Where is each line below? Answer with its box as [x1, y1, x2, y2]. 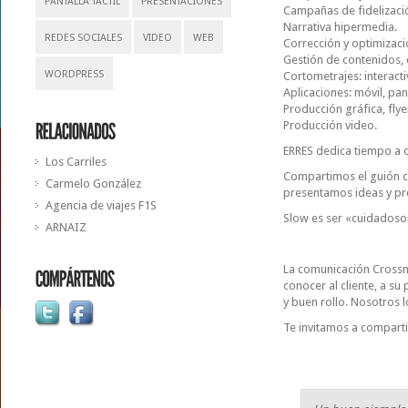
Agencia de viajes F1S [45, 199, 157, 212]
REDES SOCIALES [44, 32, 122, 44]
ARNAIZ [45, 220, 87, 234]
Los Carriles [45, 155, 107, 168]
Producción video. [282, 118, 377, 132]
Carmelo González [45, 177, 141, 190]
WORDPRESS [44, 68, 104, 80]
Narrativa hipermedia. [282, 20, 397, 34]
